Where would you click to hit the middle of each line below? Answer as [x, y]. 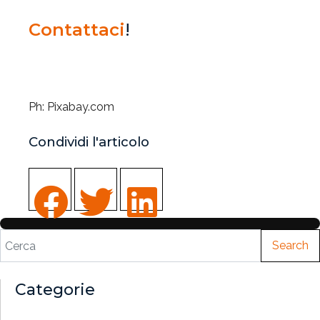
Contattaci [77, 30]
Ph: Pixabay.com [71, 107]
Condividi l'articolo [89, 142]
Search [290, 245]
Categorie [55, 290]
